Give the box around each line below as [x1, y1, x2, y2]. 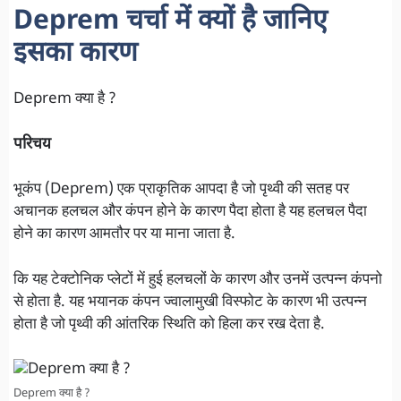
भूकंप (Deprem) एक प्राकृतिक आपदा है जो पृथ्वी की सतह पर [13, 180, 349, 200]
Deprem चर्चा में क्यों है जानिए [13, 4, 328, 40]
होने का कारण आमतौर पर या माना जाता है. [13, 225, 235, 245]
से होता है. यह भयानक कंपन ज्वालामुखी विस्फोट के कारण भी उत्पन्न [13, 292, 367, 312]
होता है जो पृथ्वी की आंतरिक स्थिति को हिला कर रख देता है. [13, 314, 325, 335]
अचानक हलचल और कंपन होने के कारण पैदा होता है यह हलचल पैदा [13, 202, 367, 223]
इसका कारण [13, 37, 138, 73]
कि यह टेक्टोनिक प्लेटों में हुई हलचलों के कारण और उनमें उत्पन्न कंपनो [13, 269, 382, 290]
